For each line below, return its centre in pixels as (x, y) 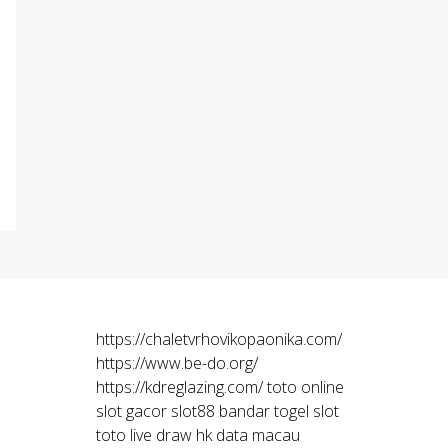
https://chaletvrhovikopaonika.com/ (219, 339)
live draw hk (171, 435)
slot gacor (131, 411)
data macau (258, 435)
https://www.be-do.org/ (177, 363)
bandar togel (264, 411)
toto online (305, 387)
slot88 (193, 411)
